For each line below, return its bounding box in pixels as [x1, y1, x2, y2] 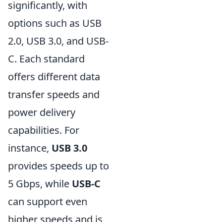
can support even [8, 195, 87, 208]
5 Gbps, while [8, 177, 72, 190]
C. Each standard [8, 52, 85, 65]
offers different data [8, 70, 100, 83]
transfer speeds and [8, 88, 100, 101]
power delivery [8, 106, 75, 119]
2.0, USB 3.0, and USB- [8, 34, 109, 48]
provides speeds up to [8, 159, 109, 172]
